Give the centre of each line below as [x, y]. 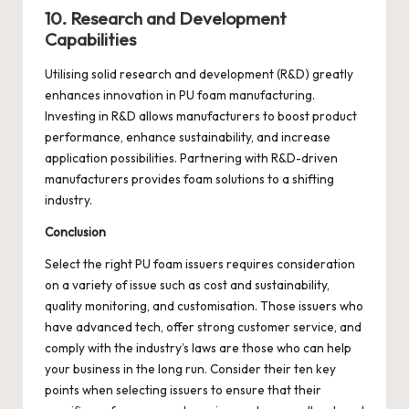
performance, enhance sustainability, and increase [188, 136]
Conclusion [75, 231]
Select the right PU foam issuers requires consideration [200, 263]
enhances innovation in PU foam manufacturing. [180, 94]
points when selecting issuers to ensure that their [183, 389]
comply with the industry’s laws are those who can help [198, 347]
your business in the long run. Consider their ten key [190, 368]
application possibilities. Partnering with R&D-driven [191, 157]
